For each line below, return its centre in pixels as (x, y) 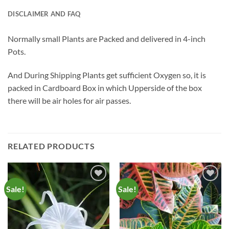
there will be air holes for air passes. (69, 100)
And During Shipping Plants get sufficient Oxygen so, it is (107, 75)
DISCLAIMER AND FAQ (44, 14)
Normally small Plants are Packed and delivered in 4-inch (107, 39)
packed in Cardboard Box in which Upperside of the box (105, 87)
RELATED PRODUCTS (51, 146)
